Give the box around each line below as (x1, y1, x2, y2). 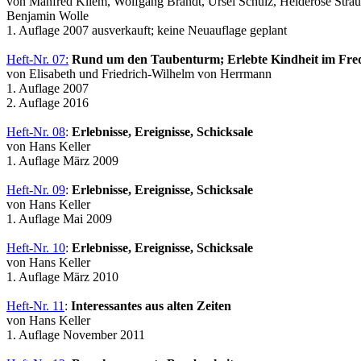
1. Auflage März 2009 (6, 153, 118, 168)
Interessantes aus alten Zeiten (71, 298, 231, 313)
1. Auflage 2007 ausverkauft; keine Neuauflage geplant (6, 23, 287, 37)
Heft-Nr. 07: (6, 52, 68, 66)
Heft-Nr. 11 (6, 298, 64, 313)
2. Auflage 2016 (6, 95, 89, 110)
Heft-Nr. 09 (6, 182, 65, 197)
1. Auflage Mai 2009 (6, 211, 112, 226)
